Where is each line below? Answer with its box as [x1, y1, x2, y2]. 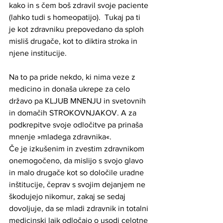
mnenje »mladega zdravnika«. [9, 132, 111, 141]
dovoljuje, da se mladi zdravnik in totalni [9, 204, 150, 213]
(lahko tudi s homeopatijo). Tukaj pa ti [9, 12, 142, 21]
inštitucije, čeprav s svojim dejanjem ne [9, 180, 147, 189]
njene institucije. [9, 48, 69, 57]
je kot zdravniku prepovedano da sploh [9, 24, 146, 33]
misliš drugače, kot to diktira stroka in [9, 36, 139, 45]
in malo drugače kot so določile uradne [9, 168, 146, 177]
